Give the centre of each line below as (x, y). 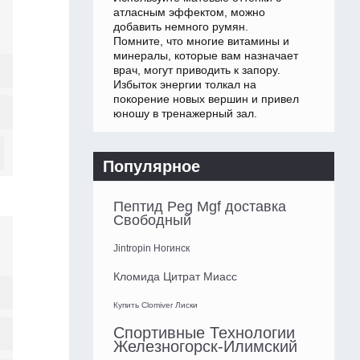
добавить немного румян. (181, 27)
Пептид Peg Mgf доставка (200, 207)
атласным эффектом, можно (189, 12)
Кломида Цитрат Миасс (175, 277)
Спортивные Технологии (204, 333)
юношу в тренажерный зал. (185, 114)
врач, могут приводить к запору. (197, 70)
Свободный (152, 221)
